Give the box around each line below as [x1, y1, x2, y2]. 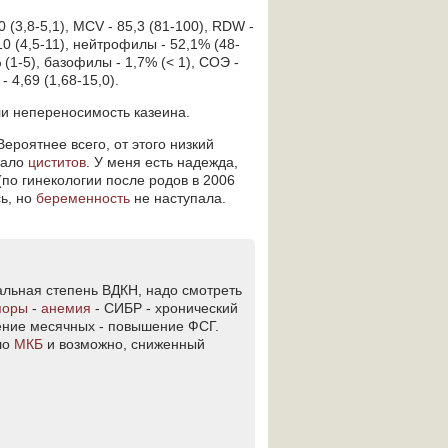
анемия [41, 300, 91, 316]
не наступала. [130, 190, 226, 206]
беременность [36, 190, 130, 206]
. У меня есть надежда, [86, 154, 238, 170]
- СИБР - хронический [91, 300, 238, 316]
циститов [28, 154, 86, 170]
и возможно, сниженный [43, 336, 205, 352]
